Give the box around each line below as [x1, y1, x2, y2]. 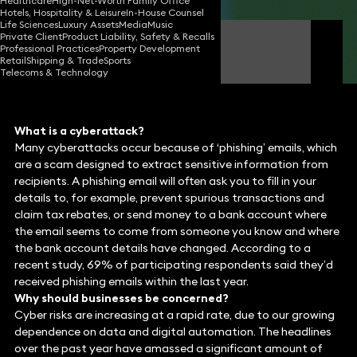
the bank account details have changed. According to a [14, 241, 311, 256]
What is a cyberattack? [14, 124, 144, 139]
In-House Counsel [126, 6, 204, 19]
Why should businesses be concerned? [14, 291, 229, 306]
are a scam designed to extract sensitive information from [14, 157, 328, 172]
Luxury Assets [58, 18, 119, 31]
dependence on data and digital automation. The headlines [14, 324, 331, 339]
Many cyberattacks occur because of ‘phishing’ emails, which [14, 140, 337, 155]
